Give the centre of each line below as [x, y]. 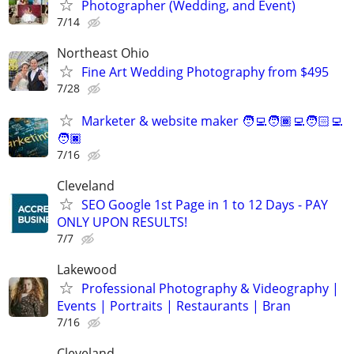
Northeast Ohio [103, 53]
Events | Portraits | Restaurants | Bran [174, 306]
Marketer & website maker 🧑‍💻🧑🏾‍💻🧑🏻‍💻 [212, 121]
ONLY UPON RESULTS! [122, 222]
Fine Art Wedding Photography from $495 [205, 72]
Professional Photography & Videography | [210, 289]
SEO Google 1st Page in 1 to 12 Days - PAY [205, 205]
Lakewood [87, 270]
